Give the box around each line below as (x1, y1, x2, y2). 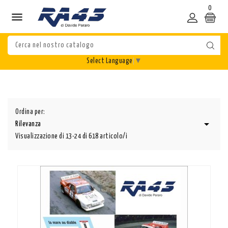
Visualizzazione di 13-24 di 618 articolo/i (15, 133, 127, 140)
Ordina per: (15, 108, 45, 116)
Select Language (87, 58, 133, 65)
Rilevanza (15, 121, 41, 128)
